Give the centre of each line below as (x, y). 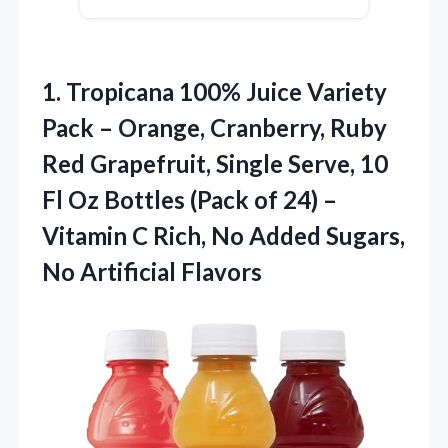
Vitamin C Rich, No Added (184, 236)
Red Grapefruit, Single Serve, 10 (215, 164)
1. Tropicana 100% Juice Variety (214, 92)
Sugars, (365, 236)
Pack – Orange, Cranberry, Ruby (214, 128)
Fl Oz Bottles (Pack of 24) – (189, 200)
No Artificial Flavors (152, 272)
